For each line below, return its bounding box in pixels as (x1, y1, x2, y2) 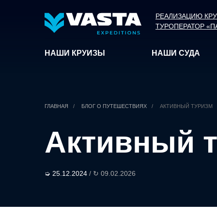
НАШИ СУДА (152, 49, 201, 57)
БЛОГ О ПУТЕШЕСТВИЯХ (81, 103, 147, 109)
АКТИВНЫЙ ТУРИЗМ (160, 103, 213, 109)
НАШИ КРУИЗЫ (45, 49, 105, 57)
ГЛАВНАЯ (45, 103, 68, 109)
